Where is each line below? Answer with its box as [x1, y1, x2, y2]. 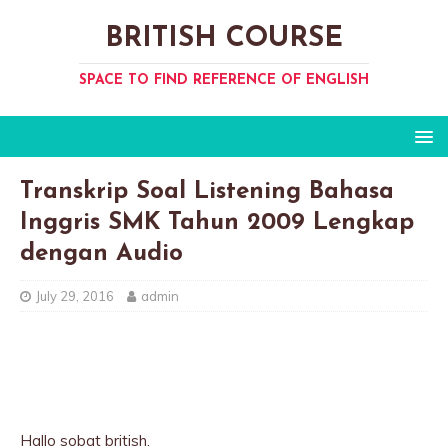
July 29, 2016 [36, 288, 114, 304]
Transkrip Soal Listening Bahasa [20, 180, 394, 204]
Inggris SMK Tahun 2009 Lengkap [20, 211, 414, 235]
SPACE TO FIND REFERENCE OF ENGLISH [79, 73, 369, 88]
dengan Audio [20, 242, 183, 266]
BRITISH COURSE [105, 25, 343, 53]
